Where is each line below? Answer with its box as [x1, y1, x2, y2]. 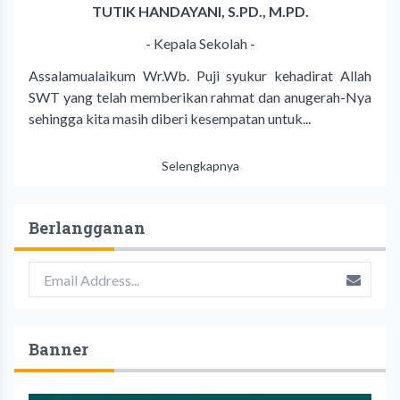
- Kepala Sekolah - [145, 35, 255, 53]
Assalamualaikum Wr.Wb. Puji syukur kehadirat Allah [29, 67, 371, 85]
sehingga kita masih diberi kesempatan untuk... [29, 110, 311, 128]
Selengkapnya [161, 158, 239, 174]
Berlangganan [29, 217, 146, 239]
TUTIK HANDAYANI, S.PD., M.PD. [91, 3, 309, 21]
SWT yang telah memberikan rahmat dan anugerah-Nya [29, 88, 371, 106]
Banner [29, 338, 88, 361]
